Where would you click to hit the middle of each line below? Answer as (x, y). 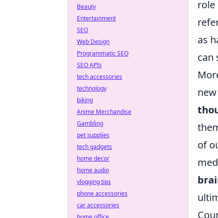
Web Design (93, 42)
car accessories (98, 205)
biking (85, 100)
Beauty (86, 7)
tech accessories (100, 77)
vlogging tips (94, 182)
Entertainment (96, 18)
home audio (93, 170)
